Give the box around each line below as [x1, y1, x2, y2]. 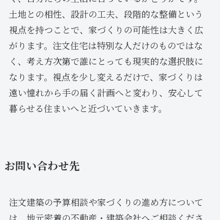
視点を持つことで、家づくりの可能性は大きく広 [8, 23, 203, 36]
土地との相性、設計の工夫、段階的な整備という [8, 7, 203, 20]
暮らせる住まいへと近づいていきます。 [8, 101, 167, 114]
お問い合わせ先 [4, 157, 80, 173]
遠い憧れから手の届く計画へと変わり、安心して [8, 85, 203, 99]
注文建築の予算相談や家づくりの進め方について [8, 195, 203, 208]
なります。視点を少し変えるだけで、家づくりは [8, 70, 203, 83]
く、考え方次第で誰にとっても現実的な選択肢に [8, 54, 203, 67]
